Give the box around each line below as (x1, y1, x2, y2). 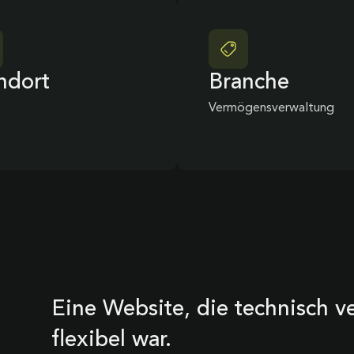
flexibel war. (51, 330, 171, 352)
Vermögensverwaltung (209, 102, 334, 115)
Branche (209, 72, 289, 94)
